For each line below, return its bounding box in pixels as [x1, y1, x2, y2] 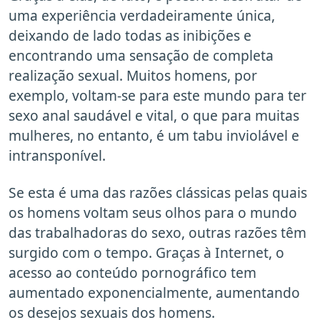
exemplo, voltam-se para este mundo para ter [9, 86, 306, 106]
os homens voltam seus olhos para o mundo [9, 203, 297, 223]
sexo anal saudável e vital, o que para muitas [9, 106, 299, 126]
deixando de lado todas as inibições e [9, 26, 251, 46]
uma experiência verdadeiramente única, [9, 6, 275, 26]
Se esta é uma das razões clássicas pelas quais [9, 183, 307, 203]
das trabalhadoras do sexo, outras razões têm [9, 223, 306, 243]
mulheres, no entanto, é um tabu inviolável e [9, 126, 299, 146]
